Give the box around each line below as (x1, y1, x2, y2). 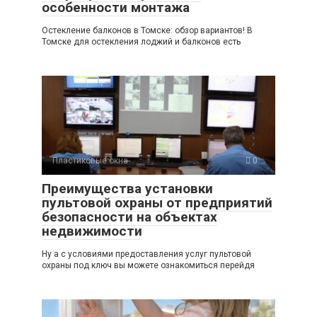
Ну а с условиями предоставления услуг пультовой (42, 249, 251, 260)
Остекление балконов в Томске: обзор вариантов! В (42, 25, 253, 36)
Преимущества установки (42, 180, 213, 197)
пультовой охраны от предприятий (42, 195, 272, 212)
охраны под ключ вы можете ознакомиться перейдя (42, 260, 255, 271)
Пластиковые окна (52, 156, 128, 166)
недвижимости (42, 223, 142, 240)
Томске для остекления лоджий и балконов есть (42, 37, 241, 47)
